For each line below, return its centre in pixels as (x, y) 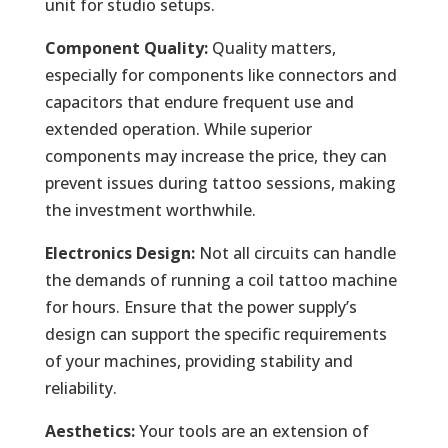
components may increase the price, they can (215, 155)
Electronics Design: (119, 252)
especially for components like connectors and (220, 74)
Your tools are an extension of (251, 430)
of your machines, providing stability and (198, 360)
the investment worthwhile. (150, 209)
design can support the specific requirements (215, 333)
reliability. (80, 387)
